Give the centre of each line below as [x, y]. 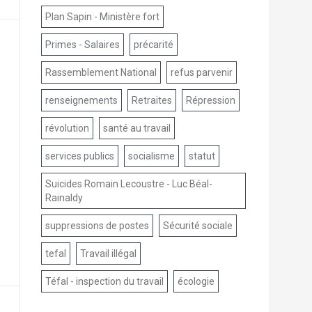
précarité [153, 45]
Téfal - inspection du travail [104, 282]
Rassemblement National [101, 73]
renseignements [81, 101]
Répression [210, 101]
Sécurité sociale [197, 226]
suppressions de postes [97, 226]
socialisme [151, 156]
